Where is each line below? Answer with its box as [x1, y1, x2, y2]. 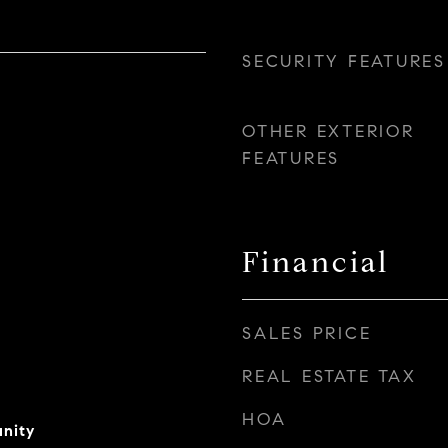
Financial [242, 244, 389, 280]
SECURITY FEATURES [242, 51, 446, 72]
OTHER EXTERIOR [242, 121, 415, 142]
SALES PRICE [242, 323, 372, 344]
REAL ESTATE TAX [242, 366, 417, 387]
